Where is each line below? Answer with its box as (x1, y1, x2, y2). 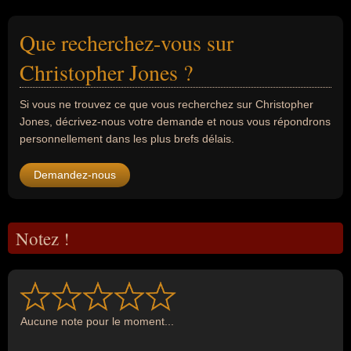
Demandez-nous (34, 168, 116, 181)
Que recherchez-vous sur (20, 27, 233, 57)
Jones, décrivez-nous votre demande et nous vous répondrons (20, 115, 331, 128)
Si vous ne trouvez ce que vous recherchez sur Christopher (20, 98, 313, 110)
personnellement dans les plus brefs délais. (20, 132, 234, 145)
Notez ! (16, 226, 70, 250)
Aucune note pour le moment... (20, 315, 174, 327)
